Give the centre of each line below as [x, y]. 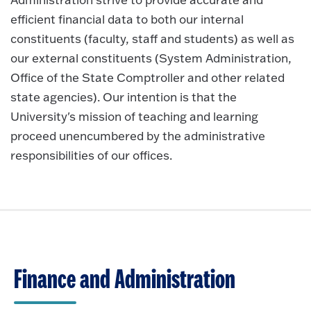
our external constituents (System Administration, [151, 58]
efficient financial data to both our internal [127, 19]
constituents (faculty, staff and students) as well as [152, 39]
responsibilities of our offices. [91, 155]
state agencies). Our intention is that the [124, 97]
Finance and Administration [125, 280]
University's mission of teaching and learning [134, 117]
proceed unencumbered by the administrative [138, 136]
